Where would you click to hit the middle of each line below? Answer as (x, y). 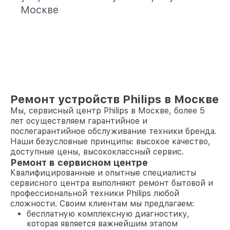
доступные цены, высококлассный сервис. (97, 152)
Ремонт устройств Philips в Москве (114, 99)
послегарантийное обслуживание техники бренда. (113, 131)
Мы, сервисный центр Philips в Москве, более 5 (108, 111)
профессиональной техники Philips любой (95, 193)
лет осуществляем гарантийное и (79, 121)
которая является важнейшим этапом (102, 224)
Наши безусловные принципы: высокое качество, (110, 141)
